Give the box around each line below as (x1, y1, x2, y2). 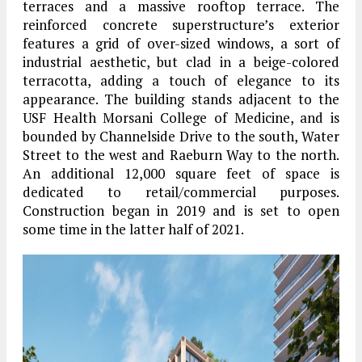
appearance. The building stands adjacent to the (23, 89, 339, 108)
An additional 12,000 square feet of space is (23, 163, 339, 183)
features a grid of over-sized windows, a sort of (23, 33, 339, 53)
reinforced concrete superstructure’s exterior (23, 15, 339, 34)
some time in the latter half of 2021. (23, 219, 244, 238)
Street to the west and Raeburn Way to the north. (23, 145, 339, 164)
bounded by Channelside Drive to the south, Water (23, 126, 339, 145)
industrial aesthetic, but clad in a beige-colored (23, 52, 339, 71)
